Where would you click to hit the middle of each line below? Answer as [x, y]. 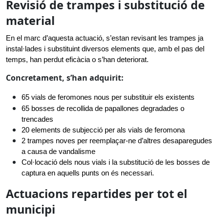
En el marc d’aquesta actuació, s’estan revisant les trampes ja [105, 38]
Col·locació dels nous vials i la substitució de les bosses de [116, 162]
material [30, 21]
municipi [31, 209]
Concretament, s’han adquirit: [65, 78]
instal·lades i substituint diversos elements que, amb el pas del [105, 49]
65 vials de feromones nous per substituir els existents [108, 97]
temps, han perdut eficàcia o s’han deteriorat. [77, 60]
